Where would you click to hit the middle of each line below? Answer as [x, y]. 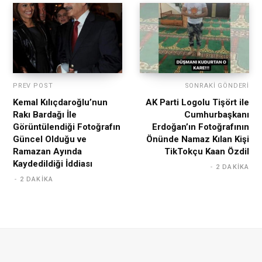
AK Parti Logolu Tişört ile [197, 103]
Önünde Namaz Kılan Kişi [198, 139]
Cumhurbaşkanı [217, 115]
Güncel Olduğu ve [50, 139]
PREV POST [33, 86]
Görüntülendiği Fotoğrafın [67, 127]
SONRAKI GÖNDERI [217, 86]
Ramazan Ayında [47, 152]
